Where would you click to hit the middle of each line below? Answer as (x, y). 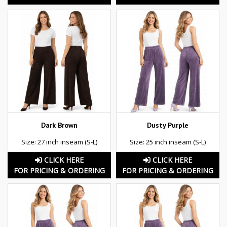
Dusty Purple (168, 125)
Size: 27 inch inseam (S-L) (59, 142)
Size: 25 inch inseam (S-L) (168, 142)
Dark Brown (59, 125)
